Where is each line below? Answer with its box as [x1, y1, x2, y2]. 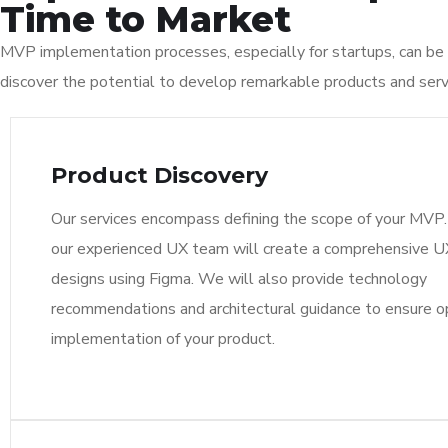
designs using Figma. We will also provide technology [51, 268, 427, 290]
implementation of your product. [51, 328, 275, 350]
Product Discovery [51, 162, 268, 189]
